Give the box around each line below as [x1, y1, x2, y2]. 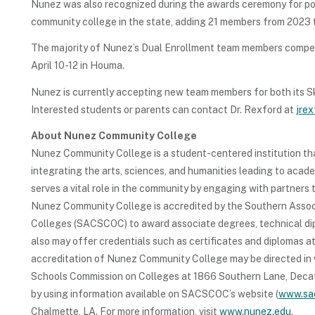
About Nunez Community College [31, 130, 197, 142]
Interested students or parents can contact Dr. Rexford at [31, 103, 296, 115]
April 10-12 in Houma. [31, 60, 124, 72]
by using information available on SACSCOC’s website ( [31, 288, 278, 300]
